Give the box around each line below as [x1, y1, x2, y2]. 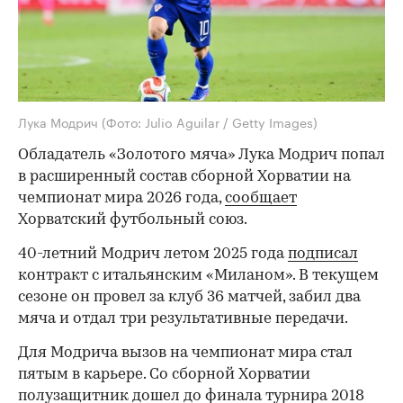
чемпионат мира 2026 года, [18, 191, 225, 207]
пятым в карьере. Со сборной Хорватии [18, 367, 310, 383]
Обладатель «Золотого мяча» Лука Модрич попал [18, 148, 385, 164]
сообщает [225, 191, 297, 207]
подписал [288, 246, 358, 263]
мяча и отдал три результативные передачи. [18, 311, 348, 327]
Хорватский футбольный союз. [18, 212, 247, 228]
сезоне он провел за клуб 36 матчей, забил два [18, 290, 361, 306]
